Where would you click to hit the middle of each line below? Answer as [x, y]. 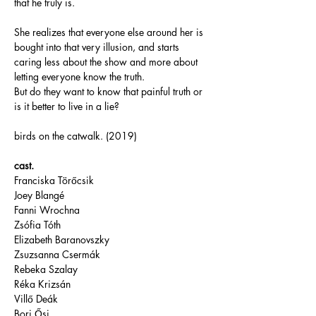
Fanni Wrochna [47, 210]
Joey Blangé [39, 195]
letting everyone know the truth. [81, 77]
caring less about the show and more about [107, 62]
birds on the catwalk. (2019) [75, 136]
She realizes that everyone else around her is [110, 32]
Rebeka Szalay [46, 269]
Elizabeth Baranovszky [62, 239]
